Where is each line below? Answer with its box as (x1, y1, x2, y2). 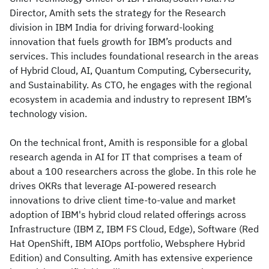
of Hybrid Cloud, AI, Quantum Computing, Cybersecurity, (10, 64, 251, 76)
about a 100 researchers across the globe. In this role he (10, 165, 256, 177)
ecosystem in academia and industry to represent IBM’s (10, 93, 252, 105)
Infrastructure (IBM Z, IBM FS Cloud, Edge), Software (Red (10, 223, 259, 235)
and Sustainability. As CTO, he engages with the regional (10, 79, 252, 91)
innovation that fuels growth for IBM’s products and (10, 35, 232, 47)
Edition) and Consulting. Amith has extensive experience (10, 252, 253, 264)
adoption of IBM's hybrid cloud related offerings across (10, 208, 246, 220)
